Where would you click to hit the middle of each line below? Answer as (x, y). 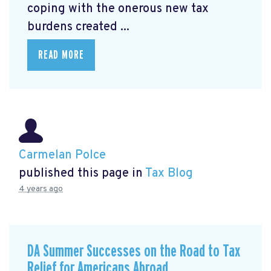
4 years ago (41, 189)
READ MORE (61, 55)
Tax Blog (169, 173)
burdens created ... (78, 28)
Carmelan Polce (62, 155)
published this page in (82, 173)
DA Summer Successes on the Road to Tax (134, 252)
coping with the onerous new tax (118, 9)
